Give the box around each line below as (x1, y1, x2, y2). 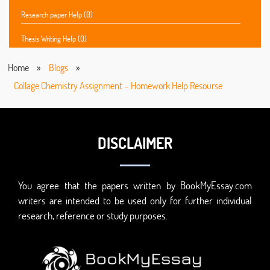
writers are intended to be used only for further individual (18, 193, 252, 208)
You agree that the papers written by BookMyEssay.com (18, 178, 252, 193)
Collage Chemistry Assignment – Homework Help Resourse (14, 79, 222, 92)
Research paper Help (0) (21, 9, 93, 20)
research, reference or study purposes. (18, 209, 168, 223)
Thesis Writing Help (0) (21, 33, 87, 45)
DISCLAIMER (98, 133, 172, 153)
